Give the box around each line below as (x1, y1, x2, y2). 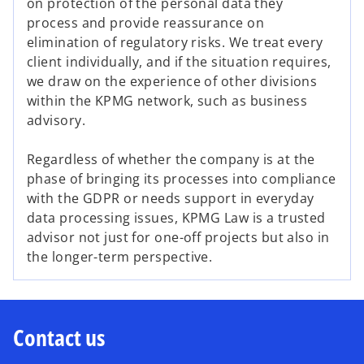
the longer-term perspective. (27, 248, 213, 266)
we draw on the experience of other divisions (27, 72, 318, 91)
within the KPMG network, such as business (27, 92, 308, 110)
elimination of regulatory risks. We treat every (27, 33, 323, 52)
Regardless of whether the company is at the (27, 150, 315, 169)
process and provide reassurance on (27, 14, 264, 32)
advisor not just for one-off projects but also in (27, 228, 330, 247)
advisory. (27, 111, 85, 130)
